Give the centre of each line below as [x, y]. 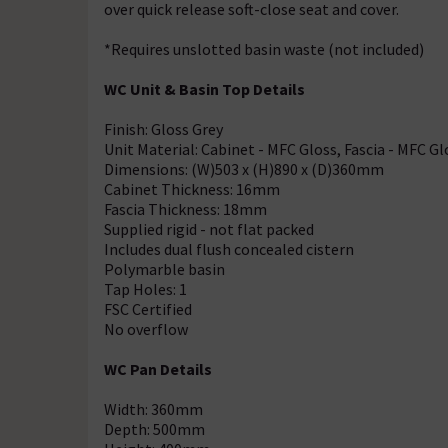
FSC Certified [148, 309]
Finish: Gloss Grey [163, 129]
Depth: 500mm [154, 429]
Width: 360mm [153, 409]
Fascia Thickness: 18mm [185, 209]
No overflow [146, 329]
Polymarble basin [164, 269]
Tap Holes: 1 [145, 289]
